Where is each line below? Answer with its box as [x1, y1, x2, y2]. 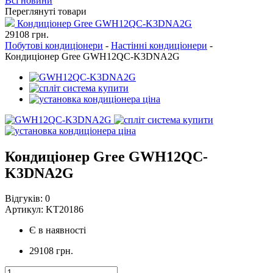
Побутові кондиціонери [5, 40, 103, 51]
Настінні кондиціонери [111, 40, 207, 51]
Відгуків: [5, 193, 43, 204]
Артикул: [5, 204, 46, 215]
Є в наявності [29, 225, 86, 236]
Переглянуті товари [5, 5, 87, 16]
